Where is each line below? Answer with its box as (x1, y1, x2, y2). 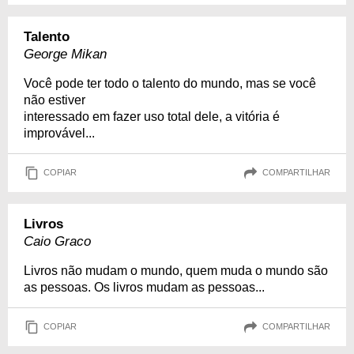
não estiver (24, 92, 85, 107)
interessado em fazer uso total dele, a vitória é (24, 109, 280, 123)
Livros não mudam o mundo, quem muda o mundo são (24, 263, 328, 277)
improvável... (24, 126, 95, 140)
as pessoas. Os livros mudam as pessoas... (24, 280, 265, 294)
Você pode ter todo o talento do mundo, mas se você (24, 76, 316, 90)
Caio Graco (24, 233, 91, 249)
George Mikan (24, 46, 107, 62)
